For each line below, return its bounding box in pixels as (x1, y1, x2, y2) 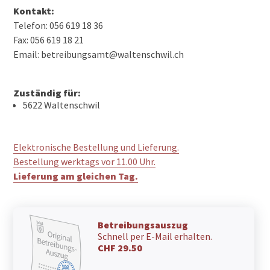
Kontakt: (13, 5, 55, 17)
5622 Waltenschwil (23, 99, 101, 111)
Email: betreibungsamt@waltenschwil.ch (13, 48, 184, 61)
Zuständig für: (13, 87, 81, 99)
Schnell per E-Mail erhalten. (98, 230, 215, 243)
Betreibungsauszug (98, 219, 189, 231)
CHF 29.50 (98, 242, 143, 254)
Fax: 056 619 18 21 (13, 34, 84, 46)
